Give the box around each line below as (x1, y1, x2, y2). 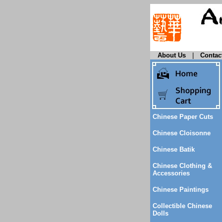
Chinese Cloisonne (153, 129, 211, 137)
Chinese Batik (153, 146, 195, 153)
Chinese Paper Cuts (153, 113, 213, 120)
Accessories (153, 169, 190, 177)
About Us (157, 52, 186, 59)
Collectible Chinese (153, 202, 212, 210)
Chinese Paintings (153, 186, 209, 193)
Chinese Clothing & (153, 162, 212, 169)
